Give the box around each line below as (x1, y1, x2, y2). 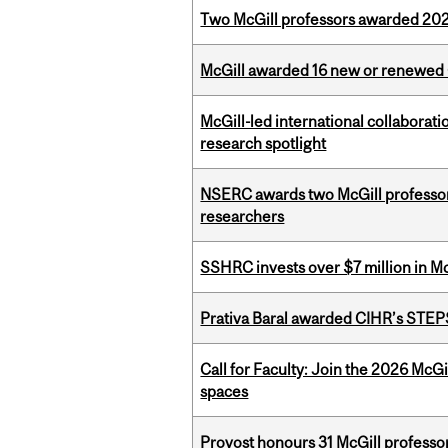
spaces (200, 382, 249, 401)
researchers (200, 207, 285, 226)
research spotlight (200, 134, 327, 153)
